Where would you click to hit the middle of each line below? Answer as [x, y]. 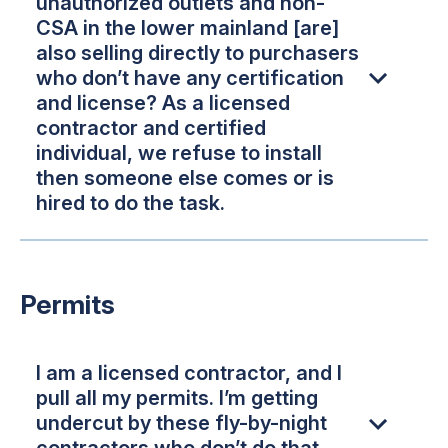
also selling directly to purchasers [197, 52]
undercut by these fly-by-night [181, 423]
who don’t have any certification [190, 77]
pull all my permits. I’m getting [177, 398]
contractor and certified [151, 127]
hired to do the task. [130, 202]
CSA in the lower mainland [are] [187, 27]
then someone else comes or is [185, 177]
